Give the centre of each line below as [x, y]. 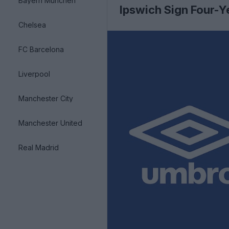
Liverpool [34, 74]
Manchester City [46, 98]
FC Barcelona [41, 49]
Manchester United [50, 123]
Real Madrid [39, 147]
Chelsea [32, 25]
